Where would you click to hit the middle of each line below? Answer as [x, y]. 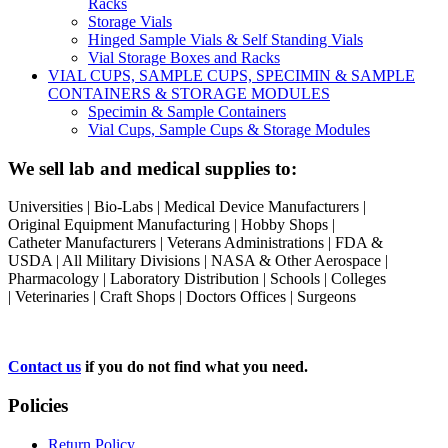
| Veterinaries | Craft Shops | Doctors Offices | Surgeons [182, 297]
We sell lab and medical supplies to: [152, 168]
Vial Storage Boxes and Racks [184, 57]
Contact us [44, 367]
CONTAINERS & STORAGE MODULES [189, 93]
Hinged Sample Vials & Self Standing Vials [225, 39]
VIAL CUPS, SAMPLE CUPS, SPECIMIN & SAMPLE [231, 75]
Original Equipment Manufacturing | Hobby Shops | [171, 225]
